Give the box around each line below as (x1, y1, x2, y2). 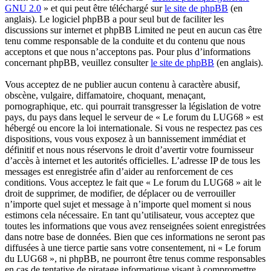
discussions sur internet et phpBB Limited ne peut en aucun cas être (5, 25, 262, 36)
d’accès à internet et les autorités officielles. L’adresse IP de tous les (5, 155, 260, 166)
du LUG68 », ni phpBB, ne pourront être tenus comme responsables (5, 253, 266, 264)
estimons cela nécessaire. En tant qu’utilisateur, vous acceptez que (5, 210, 255, 221)
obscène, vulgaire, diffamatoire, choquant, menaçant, (5, 90, 206, 101)
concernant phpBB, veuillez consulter (5, 57, 151, 68)
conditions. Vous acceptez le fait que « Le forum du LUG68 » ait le (5, 177, 261, 188)
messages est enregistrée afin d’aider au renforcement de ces (5, 166, 233, 177)
